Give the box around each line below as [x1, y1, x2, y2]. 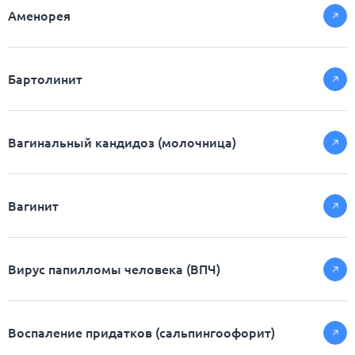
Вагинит [8, 197, 59, 215]
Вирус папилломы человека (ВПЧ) [8, 260, 220, 278]
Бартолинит [8, 70, 82, 88]
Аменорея [8, 6, 71, 25]
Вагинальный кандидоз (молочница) [8, 133, 236, 151]
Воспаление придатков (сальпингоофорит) [8, 323, 275, 342]
